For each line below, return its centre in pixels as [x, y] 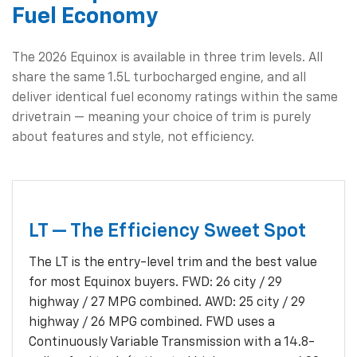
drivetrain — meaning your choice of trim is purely [161, 118]
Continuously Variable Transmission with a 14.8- [172, 342]
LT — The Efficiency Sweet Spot [167, 231]
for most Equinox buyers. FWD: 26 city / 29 [155, 282]
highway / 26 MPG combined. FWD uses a [152, 322]
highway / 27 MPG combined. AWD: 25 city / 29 [167, 302]
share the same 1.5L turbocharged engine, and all [159, 78]
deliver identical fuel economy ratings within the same [175, 98]
